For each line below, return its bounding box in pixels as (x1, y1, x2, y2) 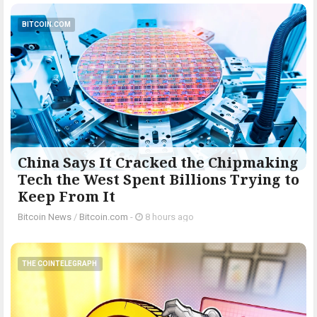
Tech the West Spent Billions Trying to (18, 169, 299, 189)
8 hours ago (143, 211, 194, 222)
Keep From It (18, 186, 115, 206)
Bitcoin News (18, 211, 71, 222)
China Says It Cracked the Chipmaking (18, 152, 299, 172)
